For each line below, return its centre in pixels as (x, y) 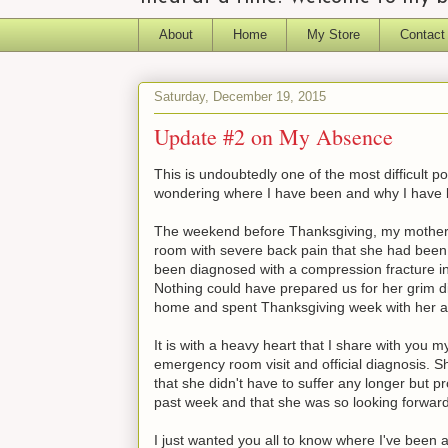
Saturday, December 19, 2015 (240, 97)
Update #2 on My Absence (273, 136)
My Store (333, 34)
